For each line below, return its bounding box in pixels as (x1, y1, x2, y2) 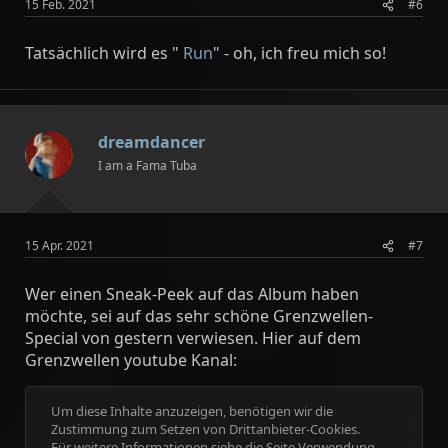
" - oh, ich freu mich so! (213, 42, 386, 64)
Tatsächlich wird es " (25, 42, 183, 64)
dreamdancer (98, 131, 205, 153)
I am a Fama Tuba (98, 157, 197, 174)
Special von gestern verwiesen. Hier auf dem (25, 327, 361, 349)
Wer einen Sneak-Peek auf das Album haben (25, 283, 359, 305)
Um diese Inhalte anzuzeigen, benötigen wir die (51, 402, 333, 420)
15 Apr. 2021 (25, 237, 94, 254)
